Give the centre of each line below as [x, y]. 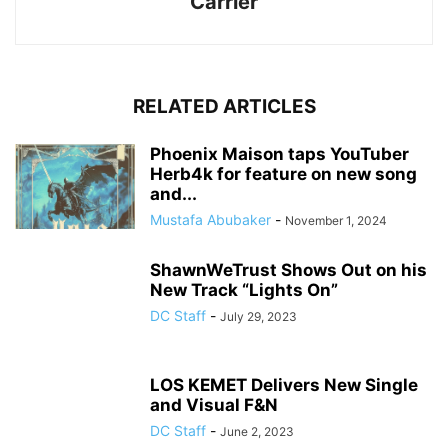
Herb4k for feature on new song [283, 174]
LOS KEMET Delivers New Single [284, 385]
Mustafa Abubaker [210, 220]
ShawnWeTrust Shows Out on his [288, 270]
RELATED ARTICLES [224, 107]
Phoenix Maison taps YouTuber [279, 154]
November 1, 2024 [336, 221]
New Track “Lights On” [244, 290]
